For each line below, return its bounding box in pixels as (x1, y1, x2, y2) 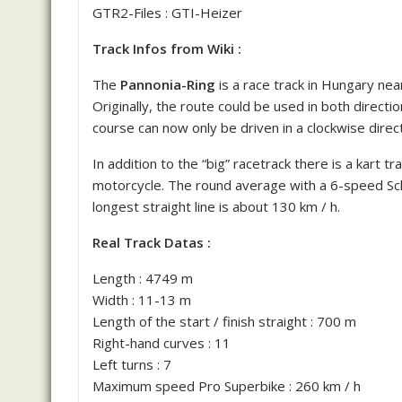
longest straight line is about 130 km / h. (92, 197, 340, 215)
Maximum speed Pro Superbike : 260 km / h (92, 377, 361, 395)
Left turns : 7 (92, 355, 171, 373)
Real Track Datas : (92, 233, 211, 251)
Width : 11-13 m (92, 291, 191, 309)
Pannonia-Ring (120, 75, 215, 93)
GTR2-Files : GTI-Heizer (92, 4, 242, 22)
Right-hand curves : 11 (92, 334, 231, 352)
